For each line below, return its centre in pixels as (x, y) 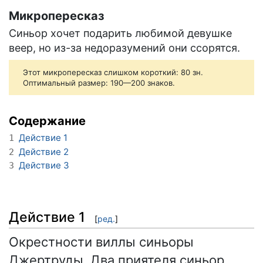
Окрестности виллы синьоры (101, 242)
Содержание (47, 121)
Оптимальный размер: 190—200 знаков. (99, 83)
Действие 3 (44, 166)
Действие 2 (44, 151)
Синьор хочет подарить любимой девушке (120, 33)
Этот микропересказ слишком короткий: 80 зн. (113, 73)
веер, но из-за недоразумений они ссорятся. (124, 48)
